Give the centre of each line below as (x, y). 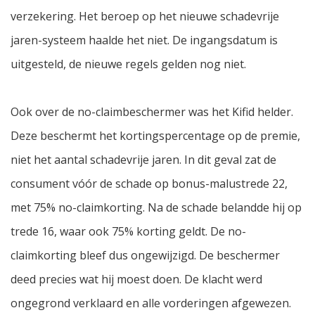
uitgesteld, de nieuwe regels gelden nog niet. (128, 64)
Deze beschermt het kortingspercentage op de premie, (155, 136)
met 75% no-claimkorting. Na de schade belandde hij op (156, 208)
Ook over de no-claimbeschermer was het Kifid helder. (152, 112)
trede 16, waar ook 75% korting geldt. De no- (128, 232)
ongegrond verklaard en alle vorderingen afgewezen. (151, 303)
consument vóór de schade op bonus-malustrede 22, (149, 184)
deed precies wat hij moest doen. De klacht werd (136, 279)
